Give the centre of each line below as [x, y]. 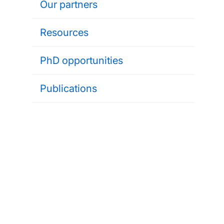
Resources [64, 32]
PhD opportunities [81, 60]
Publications [68, 88]
